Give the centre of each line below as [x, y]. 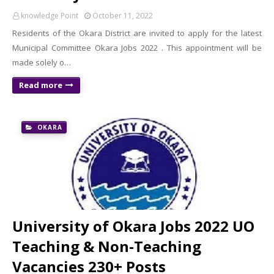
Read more [41, 85]
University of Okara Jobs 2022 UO [133, 226]
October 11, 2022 [123, 16]
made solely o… [42, 62]
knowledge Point [50, 16]
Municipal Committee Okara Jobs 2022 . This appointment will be [137, 48]
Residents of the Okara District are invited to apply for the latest [137, 33]
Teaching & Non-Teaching [107, 246]
